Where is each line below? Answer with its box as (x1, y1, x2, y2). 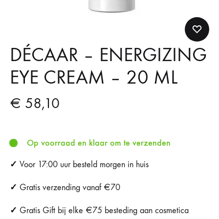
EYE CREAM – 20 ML (10, 66, 177, 89)
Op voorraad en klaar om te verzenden (27, 137, 171, 148)
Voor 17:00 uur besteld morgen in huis (17, 159, 149, 170)
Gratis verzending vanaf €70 (17, 182, 120, 193)
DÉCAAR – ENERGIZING (10, 44, 207, 66)
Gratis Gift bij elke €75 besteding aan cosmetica (17, 205, 189, 216)
